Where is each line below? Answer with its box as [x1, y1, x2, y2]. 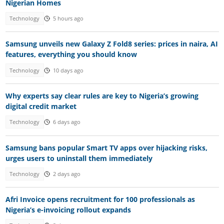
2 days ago [52, 170, 80, 177]
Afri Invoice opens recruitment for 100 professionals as [5, 194, 195, 204]
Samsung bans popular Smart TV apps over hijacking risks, [5, 142, 207, 152]
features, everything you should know [5, 49, 137, 59]
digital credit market [5, 101, 76, 111]
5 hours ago [52, 14, 83, 22]
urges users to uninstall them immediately [5, 153, 152, 163]
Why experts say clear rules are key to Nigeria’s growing [5, 91, 198, 101]
